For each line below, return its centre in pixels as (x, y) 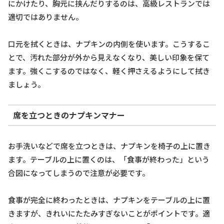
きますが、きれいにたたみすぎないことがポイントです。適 (109, 213)
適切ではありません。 (45, 16)
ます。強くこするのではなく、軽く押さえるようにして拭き (109, 70)
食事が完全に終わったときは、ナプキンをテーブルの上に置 (109, 199)
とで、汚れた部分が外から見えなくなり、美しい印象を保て (109, 57)
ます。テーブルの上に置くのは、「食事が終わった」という (109, 159)
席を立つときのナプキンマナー (69, 115)
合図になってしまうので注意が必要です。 (79, 172)
